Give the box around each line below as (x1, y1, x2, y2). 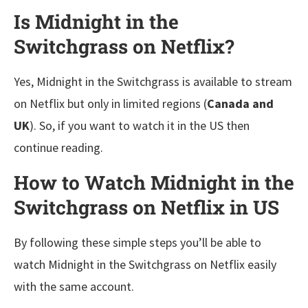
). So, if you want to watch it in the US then (30, 117, 250, 133)
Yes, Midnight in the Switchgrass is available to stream (14, 73, 292, 89)
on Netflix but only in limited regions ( (14, 95, 207, 111)
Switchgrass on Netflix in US (14, 194, 279, 220)
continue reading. (14, 139, 103, 155)
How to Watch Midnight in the (14, 169, 294, 195)
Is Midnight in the (14, 8, 179, 34)
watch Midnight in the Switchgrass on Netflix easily (14, 256, 276, 272)
